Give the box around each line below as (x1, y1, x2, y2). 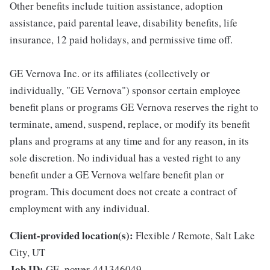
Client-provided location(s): (10, 228, 133, 243)
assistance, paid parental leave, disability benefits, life (10, 16, 237, 30)
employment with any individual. (10, 201, 149, 216)
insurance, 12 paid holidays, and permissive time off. (10, 33, 233, 47)
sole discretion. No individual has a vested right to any (10, 151, 241, 165)
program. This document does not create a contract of (10, 184, 237, 199)
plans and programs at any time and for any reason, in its (10, 134, 249, 148)
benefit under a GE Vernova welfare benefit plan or (10, 168, 224, 182)
